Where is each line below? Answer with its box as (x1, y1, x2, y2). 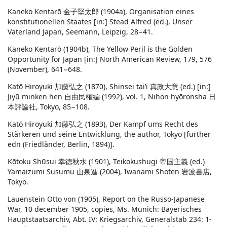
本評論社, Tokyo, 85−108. (8, 102, 90, 112)
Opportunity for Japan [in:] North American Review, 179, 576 (8, 54, 212, 64)
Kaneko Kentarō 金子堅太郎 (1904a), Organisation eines (8, 7, 194, 17)
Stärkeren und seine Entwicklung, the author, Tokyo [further (8, 129, 211, 139)
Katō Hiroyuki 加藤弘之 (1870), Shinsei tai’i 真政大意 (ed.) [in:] (8, 82, 211, 92)
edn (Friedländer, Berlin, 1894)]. (8, 139, 115, 149)
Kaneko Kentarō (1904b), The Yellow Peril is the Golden (8, 44, 193, 54)
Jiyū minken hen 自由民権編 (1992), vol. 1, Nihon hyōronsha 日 (8, 92, 216, 102)
